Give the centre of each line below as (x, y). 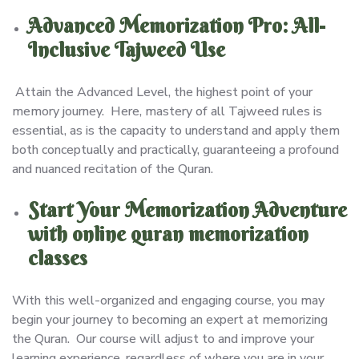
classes (58, 258)
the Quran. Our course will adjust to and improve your (163, 339)
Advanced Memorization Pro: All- (177, 26)
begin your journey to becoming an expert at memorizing (170, 319)
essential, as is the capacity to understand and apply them (176, 130)
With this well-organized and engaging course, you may (168, 300)
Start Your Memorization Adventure (188, 210)
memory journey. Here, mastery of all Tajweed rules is (167, 111)
